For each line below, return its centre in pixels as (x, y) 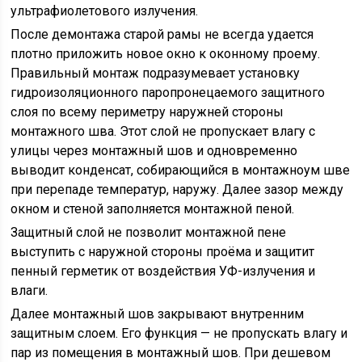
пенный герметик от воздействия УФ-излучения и (163, 271)
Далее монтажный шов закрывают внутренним (158, 314)
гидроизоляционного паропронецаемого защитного (168, 93)
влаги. (29, 290)
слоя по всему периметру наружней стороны (147, 112)
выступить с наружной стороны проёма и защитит (163, 252)
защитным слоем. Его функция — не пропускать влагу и (179, 333)
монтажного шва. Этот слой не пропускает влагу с (163, 131)
